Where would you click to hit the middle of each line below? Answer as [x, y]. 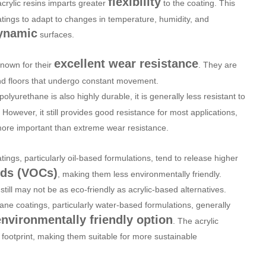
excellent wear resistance [126, 63]
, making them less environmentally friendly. [140, 174]
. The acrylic [196, 221]
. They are [218, 64]
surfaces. [56, 34]
